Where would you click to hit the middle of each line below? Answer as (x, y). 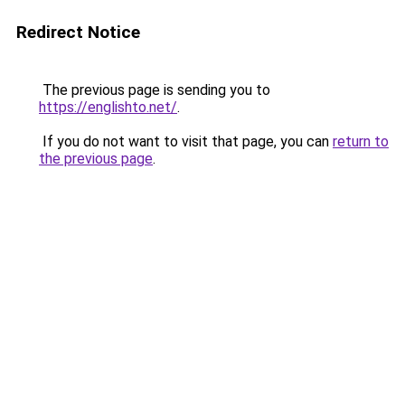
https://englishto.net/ (108, 107)
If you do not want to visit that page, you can (186, 141)
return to (361, 141)
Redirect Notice (78, 32)
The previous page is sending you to (155, 90)
